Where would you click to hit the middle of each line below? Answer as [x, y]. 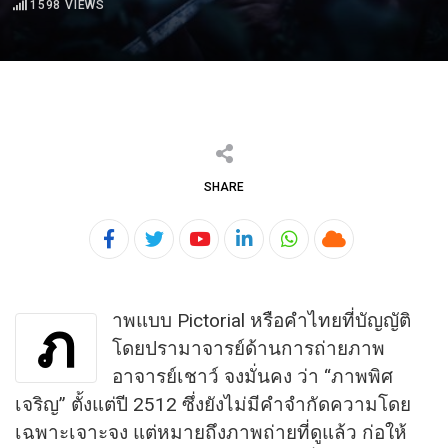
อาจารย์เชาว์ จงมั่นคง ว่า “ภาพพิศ [252, 376]
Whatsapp [330, 251]
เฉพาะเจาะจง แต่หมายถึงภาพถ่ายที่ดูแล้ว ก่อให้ [211, 432]
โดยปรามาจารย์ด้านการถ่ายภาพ [248, 348]
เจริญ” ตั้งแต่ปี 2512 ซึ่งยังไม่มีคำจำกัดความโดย [213, 404]
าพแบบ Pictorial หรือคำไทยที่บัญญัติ [261, 320]
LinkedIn [277, 251]
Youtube [232, 251]
